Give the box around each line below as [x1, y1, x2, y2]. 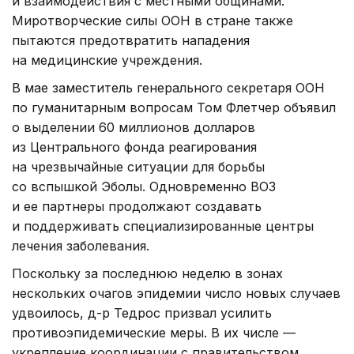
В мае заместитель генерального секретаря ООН [12, 80, 325, 96]
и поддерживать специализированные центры [12, 218, 314, 235]
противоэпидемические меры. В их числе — [12, 325, 296, 341]
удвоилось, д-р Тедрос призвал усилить [12, 305, 272, 322]
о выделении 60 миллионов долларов [12, 119, 255, 136]
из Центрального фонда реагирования [12, 139, 257, 156]
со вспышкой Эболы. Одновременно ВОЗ [12, 179, 276, 195]
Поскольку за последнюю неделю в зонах [12, 265, 283, 282]
